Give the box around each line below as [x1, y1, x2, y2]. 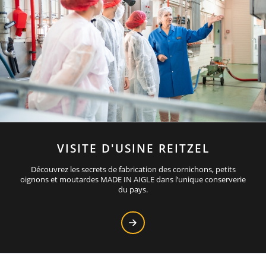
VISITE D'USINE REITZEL [56, 140, 210, 157]
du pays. [118, 184, 148, 195]
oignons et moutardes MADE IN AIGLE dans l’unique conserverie [20, 174, 246, 185]
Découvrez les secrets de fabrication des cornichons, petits [30, 164, 236, 175]
